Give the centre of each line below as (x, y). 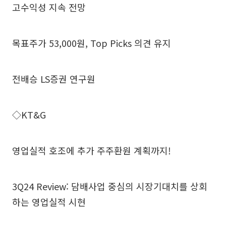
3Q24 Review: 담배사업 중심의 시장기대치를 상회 (110, 186)
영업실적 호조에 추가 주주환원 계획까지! (92, 150)
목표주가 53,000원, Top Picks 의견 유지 (92, 43)
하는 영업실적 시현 (49, 202)
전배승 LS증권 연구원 (54, 78)
